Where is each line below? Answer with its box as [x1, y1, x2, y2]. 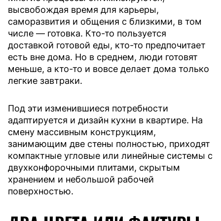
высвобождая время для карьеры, [8, 4, 159, 15]
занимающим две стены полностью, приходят [8, 138, 210, 149]
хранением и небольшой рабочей [8, 174, 154, 184]
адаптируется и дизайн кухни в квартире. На [8, 114, 203, 125]
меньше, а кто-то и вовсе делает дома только [8, 63, 209, 74]
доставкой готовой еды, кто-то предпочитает [8, 39, 206, 50]
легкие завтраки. [8, 75, 82, 86]
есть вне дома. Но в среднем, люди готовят [8, 51, 198, 62]
